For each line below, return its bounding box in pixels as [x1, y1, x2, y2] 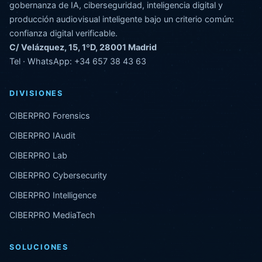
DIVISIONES [9, 88, 63, 98]
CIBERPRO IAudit [9, 130, 75, 140]
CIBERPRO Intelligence [9, 189, 96, 200]
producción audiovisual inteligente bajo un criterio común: [9, 13, 234, 24]
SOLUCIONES [9, 242, 68, 251]
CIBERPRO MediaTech [9, 209, 95, 220]
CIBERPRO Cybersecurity [9, 170, 107, 180]
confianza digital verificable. [9, 27, 118, 38]
